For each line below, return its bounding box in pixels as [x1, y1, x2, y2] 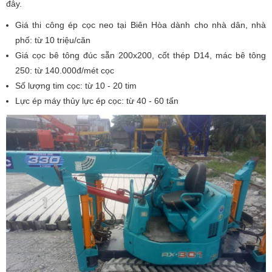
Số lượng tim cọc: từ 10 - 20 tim [15, 80, 137, 90]
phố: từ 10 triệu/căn [15, 35, 90, 45]
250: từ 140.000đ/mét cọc [15, 65, 114, 75]
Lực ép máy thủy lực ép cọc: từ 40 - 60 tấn [15, 95, 178, 106]
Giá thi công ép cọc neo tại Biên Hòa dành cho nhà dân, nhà [15, 19, 266, 30]
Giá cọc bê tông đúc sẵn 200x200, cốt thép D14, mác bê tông [15, 50, 266, 60]
